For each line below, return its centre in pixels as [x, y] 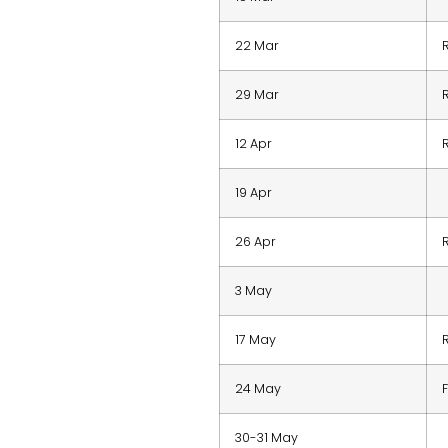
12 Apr [254, 143]
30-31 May [267, 437]
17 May [256, 339]
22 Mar [257, 45]
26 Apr [256, 241]
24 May [258, 388]
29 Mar [257, 94]
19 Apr [254, 192]
